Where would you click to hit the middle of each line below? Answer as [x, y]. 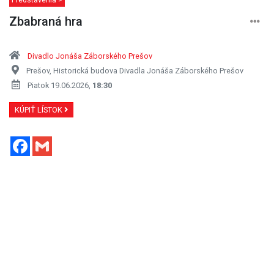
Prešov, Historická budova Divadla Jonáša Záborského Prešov [135, 70]
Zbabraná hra [46, 21]
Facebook [51, 141]
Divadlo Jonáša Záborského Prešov [90, 56]
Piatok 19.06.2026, [60, 85]
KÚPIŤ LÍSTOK [39, 109]
